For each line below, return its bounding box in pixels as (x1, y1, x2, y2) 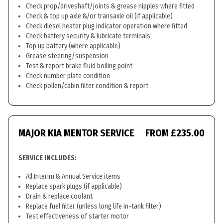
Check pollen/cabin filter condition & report (26, 82, 148, 90)
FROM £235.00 (145, 127, 205, 139)
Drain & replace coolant (26, 192, 93, 201)
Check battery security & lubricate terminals (26, 32, 150, 40)
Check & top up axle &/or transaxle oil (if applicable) (26, 12, 173, 20)
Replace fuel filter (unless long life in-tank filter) (26, 202, 161, 211)
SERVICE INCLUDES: (18, 154, 77, 162)
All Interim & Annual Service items (26, 172, 120, 181)
